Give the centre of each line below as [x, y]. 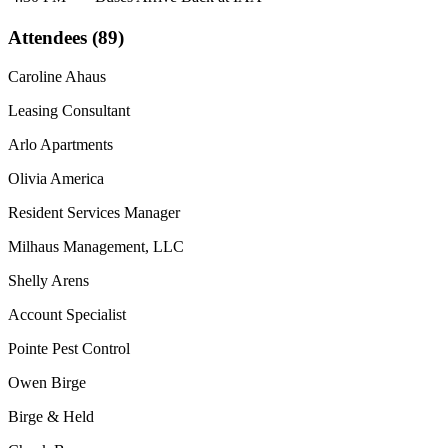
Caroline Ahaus [57, 76]
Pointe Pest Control [69, 348]
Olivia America [56, 178]
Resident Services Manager [94, 212]
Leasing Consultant [69, 110]
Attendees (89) [66, 38]
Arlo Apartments [60, 144]
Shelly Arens [48, 280]
